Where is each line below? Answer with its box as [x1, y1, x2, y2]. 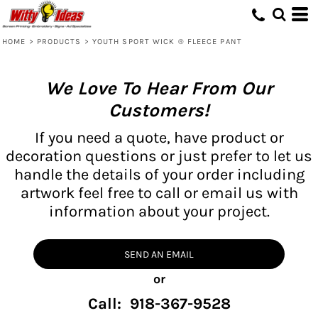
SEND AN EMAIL [124, 248, 194, 261]
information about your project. [48, 202, 270, 221]
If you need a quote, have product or [34, 128, 284, 147]
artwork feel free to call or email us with [20, 183, 298, 202]
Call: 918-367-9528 [87, 294, 231, 313]
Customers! [109, 99, 209, 121]
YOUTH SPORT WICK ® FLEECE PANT [92, 37, 242, 46]
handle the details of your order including [13, 165, 305, 184]
